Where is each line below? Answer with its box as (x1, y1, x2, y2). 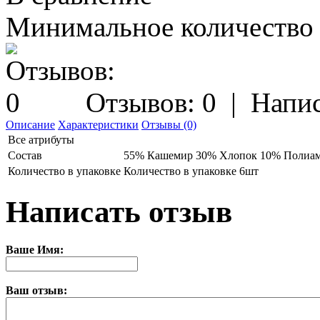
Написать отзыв (6, 195, 232, 229)
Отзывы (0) (141, 119, 196, 131)
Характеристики (58, 119, 139, 131)
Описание (6, 119, 55, 131)
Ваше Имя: (6, 244, 64, 256)
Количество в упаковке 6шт (124, 165, 259, 178)
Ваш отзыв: (6, 284, 67, 297)
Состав (8, 149, 42, 162)
